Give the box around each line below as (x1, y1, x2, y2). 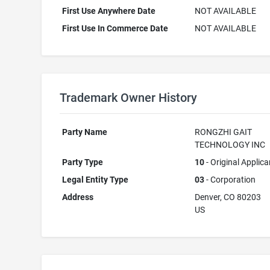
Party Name (62, 127, 108, 137)
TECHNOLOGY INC (195, 140, 266, 149)
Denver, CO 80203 (195, 192, 262, 202)
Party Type (62, 157, 104, 167)
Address (62, 192, 94, 202)
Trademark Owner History (59, 90, 197, 105)
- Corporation (204, 175, 256, 184)
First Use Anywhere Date (62, 6, 156, 16)
